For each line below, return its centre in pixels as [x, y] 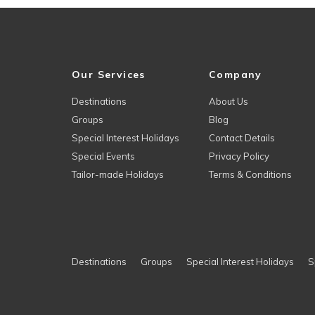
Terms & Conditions [250, 174]
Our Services [109, 74]
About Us [229, 101]
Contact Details [242, 137]
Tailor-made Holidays [118, 174]
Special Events [103, 156]
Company [236, 74]
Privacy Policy [239, 156]
